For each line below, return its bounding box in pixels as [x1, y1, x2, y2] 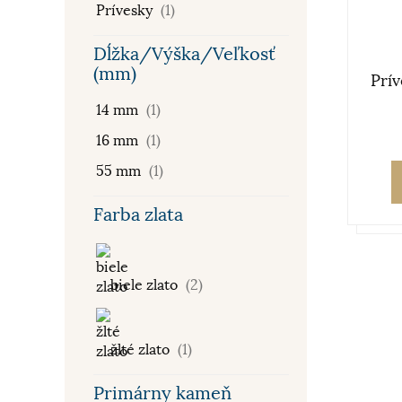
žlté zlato [107, 341, 173, 359]
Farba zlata [93, 204, 183, 226]
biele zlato [107, 276, 181, 294]
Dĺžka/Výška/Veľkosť [93, 43, 275, 66]
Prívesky [96, 2, 156, 20]
